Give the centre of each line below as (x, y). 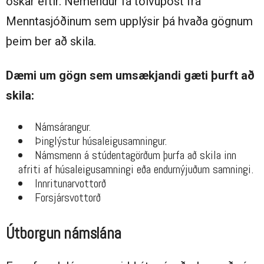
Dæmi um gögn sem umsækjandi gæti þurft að (130, 76)
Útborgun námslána (64, 234)
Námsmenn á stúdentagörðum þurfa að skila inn (136, 155)
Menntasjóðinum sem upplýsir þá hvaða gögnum (129, 22)
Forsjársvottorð (68, 198)
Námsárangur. (63, 127)
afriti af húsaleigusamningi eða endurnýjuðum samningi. (137, 169)
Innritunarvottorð (72, 184)
